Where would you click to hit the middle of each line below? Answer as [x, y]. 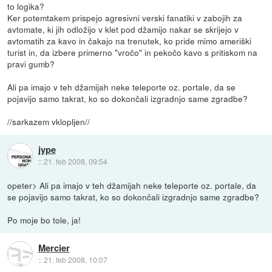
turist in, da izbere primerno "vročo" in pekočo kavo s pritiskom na [133, 53]
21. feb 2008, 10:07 [75, 259]
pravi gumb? [31, 64]
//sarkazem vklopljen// [49, 122]
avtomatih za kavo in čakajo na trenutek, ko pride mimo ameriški [130, 41]
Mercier [54, 247]
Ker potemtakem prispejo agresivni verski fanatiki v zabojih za [125, 18]
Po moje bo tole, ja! [44, 220]
